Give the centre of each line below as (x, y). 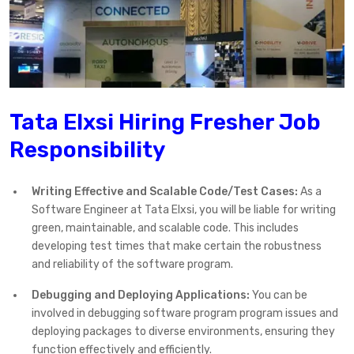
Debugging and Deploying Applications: (141, 295)
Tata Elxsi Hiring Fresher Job (165, 122)
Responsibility (87, 149)
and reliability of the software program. (132, 264)
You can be (279, 295)
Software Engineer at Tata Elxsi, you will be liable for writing (184, 209)
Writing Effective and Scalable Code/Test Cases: (165, 191)
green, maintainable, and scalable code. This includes (165, 228)
